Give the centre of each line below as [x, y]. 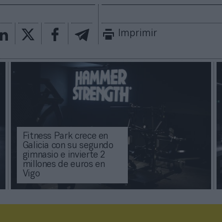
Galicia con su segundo [68, 146]
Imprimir [138, 34]
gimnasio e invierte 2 [64, 156]
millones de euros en [64, 165]
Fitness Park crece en [65, 137]
